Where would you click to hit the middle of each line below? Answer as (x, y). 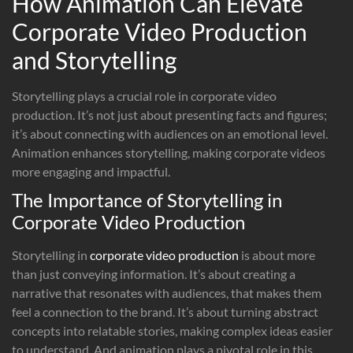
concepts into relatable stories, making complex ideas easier (172, 330)
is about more (277, 255)
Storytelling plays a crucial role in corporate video (144, 95)
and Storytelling (94, 59)
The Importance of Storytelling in (147, 199)
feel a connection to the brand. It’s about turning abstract (165, 311)
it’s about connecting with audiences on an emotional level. (170, 133)
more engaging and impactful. (91, 171)
